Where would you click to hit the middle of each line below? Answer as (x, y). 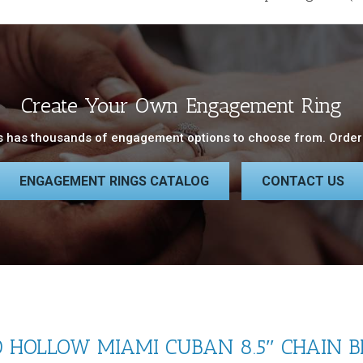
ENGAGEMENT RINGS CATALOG (114, 181)
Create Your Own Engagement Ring (181, 106)
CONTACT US (303, 181)
